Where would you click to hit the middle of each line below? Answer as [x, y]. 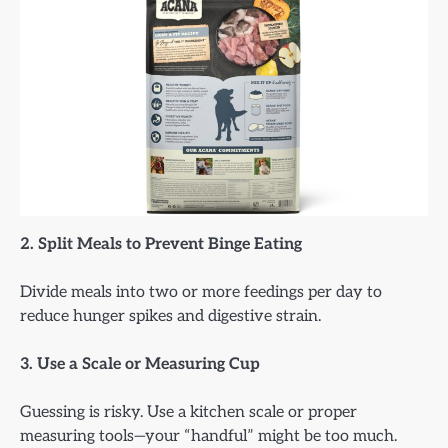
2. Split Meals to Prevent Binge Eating [161, 244]
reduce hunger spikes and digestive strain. [170, 316]
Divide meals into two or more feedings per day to [201, 292]
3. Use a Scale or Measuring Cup [140, 364]
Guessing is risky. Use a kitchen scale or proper [188, 412]
